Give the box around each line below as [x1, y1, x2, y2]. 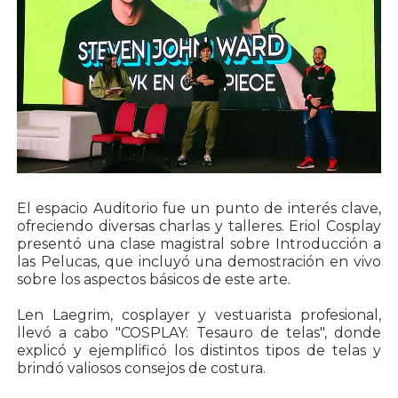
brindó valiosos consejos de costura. [16, 360, 266, 378]
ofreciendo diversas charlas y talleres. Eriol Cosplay [16, 218, 382, 235]
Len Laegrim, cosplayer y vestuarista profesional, [16, 306, 382, 324]
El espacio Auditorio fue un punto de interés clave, [16, 200, 382, 218]
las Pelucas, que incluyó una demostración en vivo [16, 253, 382, 271]
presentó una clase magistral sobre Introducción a [16, 235, 382, 253]
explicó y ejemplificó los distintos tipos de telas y [16, 342, 382, 360]
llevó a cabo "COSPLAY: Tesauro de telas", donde [16, 324, 382, 342]
